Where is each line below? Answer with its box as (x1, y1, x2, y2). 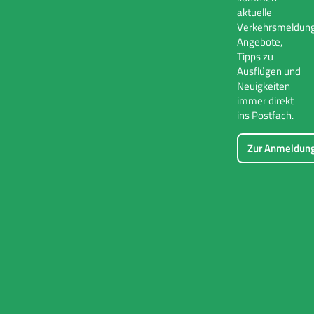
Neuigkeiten (236, 78, 290, 94)
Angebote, (236, 34, 282, 50)
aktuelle (236, 4, 272, 20)
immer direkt (236, 93, 294, 109)
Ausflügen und (236, 63, 301, 79)
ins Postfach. (236, 107, 294, 123)
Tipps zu (236, 48, 273, 64)
